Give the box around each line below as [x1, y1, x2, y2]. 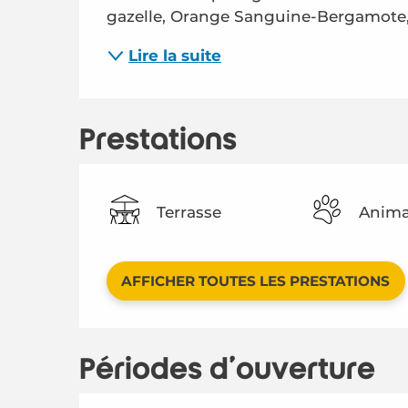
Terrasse [157, 203, 222, 221]
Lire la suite [128, 46, 222, 65]
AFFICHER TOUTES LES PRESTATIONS [121, 272, 391, 290]
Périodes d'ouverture [79, 354, 376, 385]
